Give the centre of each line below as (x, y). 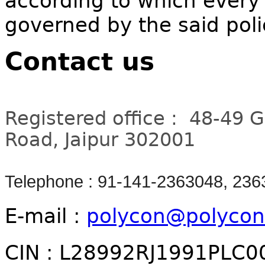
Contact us (80, 62)
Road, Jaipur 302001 (100, 140)
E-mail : (46, 216)
